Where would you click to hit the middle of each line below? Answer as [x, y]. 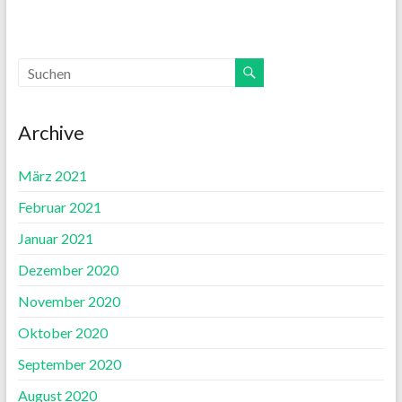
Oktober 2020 [62, 333]
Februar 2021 [59, 207]
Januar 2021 [55, 239]
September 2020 [69, 364]
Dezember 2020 [68, 270]
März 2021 [52, 176]
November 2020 [69, 301]
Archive [51, 133]
